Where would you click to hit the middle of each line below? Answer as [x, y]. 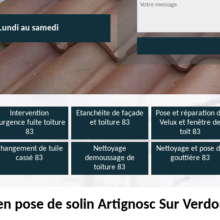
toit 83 [190, 132]
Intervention [29, 113]
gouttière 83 [190, 158]
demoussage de [110, 158]
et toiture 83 [110, 123]
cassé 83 [29, 158]
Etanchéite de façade [110, 113]
